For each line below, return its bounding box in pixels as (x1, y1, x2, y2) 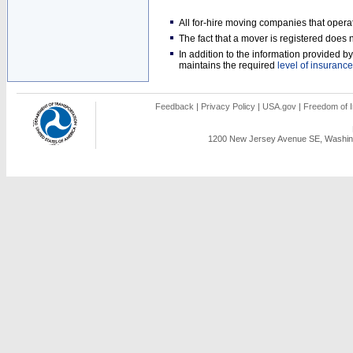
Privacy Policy (201, 102, 255, 111)
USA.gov (262, 102, 296, 111)
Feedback (155, 102, 194, 111)
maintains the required (179, 60, 277, 71)
